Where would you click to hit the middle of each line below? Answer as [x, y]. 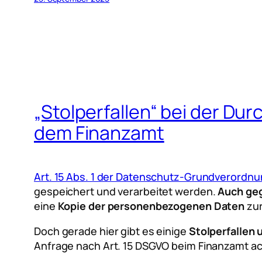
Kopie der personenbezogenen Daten [151, 206]
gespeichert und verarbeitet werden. [126, 191]
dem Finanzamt [99, 133]
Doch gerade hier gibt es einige [111, 231]
